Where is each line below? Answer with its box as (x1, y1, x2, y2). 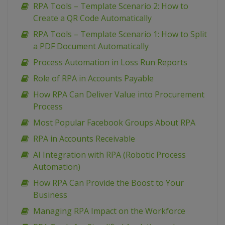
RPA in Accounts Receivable (33, 133, 135, 145)
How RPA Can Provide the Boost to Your (33, 177, 184, 189)
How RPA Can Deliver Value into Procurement (33, 89, 204, 100)
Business (33, 189, 67, 201)
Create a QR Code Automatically (33, 13, 152, 24)
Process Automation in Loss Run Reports (33, 57, 187, 68)
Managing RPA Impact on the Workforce (33, 205, 185, 217)
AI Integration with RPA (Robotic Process (33, 149, 186, 161)
